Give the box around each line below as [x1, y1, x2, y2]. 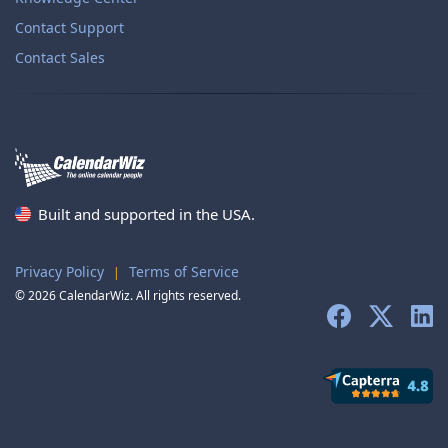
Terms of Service [129, 261, 239, 281]
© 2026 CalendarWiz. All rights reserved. [15, 286, 241, 304]
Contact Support [15, 18, 124, 38]
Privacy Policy [15, 261, 104, 281]
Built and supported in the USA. [34, 203, 255, 224]
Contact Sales [15, 48, 105, 68]
